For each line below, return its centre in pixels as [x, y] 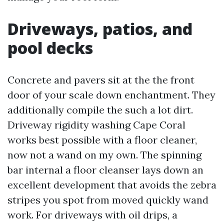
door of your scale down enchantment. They [111, 95]
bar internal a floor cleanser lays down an [105, 170]
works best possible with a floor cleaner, [102, 140]
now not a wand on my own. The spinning [104, 155]
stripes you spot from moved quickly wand [108, 200]
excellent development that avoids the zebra [112, 185]
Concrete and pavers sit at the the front [101, 80]
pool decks [50, 48]
